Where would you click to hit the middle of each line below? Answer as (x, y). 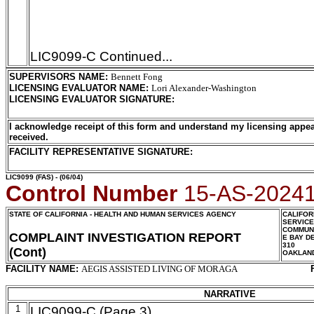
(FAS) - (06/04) (58, 177)
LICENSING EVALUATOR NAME (77, 88)
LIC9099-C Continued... (101, 56)
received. (29, 137)
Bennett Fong (137, 77)
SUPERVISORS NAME (57, 77)
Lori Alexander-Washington (204, 88)
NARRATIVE (230, 294)
